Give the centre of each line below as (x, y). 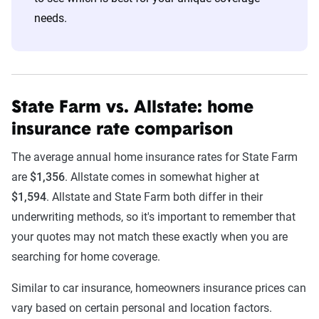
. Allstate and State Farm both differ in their (155, 197)
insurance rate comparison (122, 130)
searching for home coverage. (87, 257)
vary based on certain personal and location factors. (142, 308)
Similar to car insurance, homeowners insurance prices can (159, 288)
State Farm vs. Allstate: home (132, 108)
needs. (51, 18)
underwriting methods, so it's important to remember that (153, 217)
